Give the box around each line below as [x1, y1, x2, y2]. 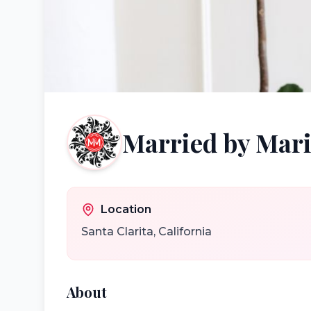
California [158, 225, 212, 238]
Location [101, 203, 151, 216]
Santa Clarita [81, 225, 153, 238]
